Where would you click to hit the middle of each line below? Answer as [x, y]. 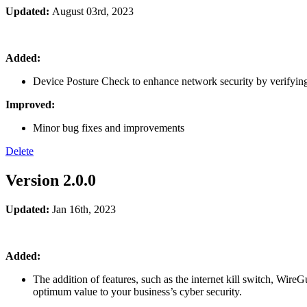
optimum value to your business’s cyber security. [137, 292]
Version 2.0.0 [51, 181]
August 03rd [79, 12]
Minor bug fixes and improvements [109, 128]
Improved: [30, 105]
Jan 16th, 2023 [84, 210]
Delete [20, 151]
